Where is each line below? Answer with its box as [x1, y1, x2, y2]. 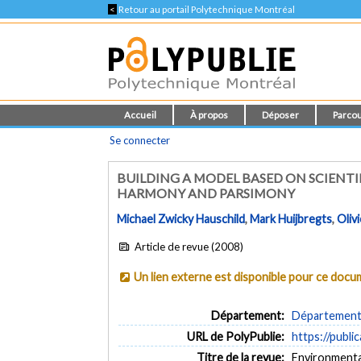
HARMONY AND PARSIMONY [117, 185, 296, 201]
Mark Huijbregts [250, 212, 333, 226]
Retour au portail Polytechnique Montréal [117, 4, 296, 15]
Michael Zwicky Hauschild [117, 212, 246, 226]
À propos [190, 110, 229, 120]
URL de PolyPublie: [186, 329, 284, 343]
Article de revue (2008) [131, 239, 243, 253]
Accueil [124, 110, 157, 120]
